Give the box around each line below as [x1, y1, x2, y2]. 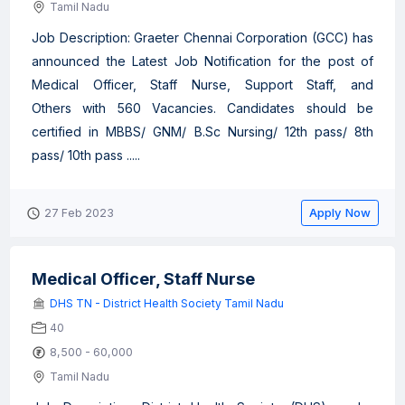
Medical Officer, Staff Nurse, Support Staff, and [32, 77, 373, 92]
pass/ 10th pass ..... [32, 147, 140, 163]
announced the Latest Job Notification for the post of [32, 53, 373, 69]
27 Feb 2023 [44, 206, 114, 220]
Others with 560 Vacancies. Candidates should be [32, 100, 373, 116]
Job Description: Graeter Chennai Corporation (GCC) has [32, 30, 373, 45]
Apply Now [309, 205, 371, 220]
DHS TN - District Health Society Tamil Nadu [50, 297, 284, 310]
